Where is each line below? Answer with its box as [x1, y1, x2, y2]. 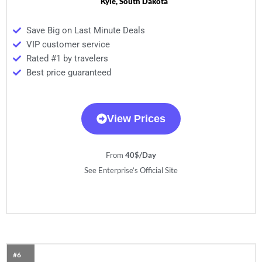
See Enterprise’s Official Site [84, 165, 178, 175]
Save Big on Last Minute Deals [26, 25, 145, 36]
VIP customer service [26, 39, 110, 50]
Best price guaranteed [26, 67, 111, 78]
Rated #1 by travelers [26, 53, 108, 64]
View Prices [107, 112, 166, 125]
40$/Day [125, 150, 156, 160]
